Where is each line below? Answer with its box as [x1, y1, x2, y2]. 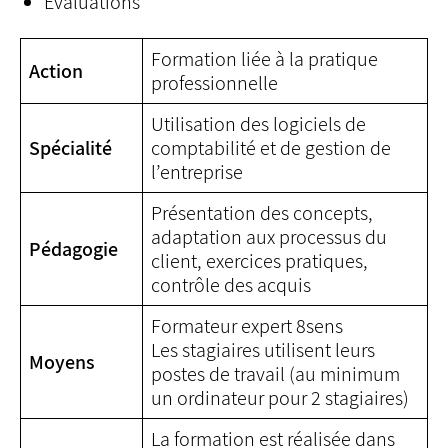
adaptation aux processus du [151, 224, 387, 250]
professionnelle [151, 70, 278, 96]
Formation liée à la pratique [151, 46, 378, 72]
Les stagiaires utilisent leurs [151, 337, 375, 363]
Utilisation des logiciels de [151, 111, 366, 137]
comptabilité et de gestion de [151, 135, 391, 161]
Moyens [29, 349, 95, 375]
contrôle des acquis [151, 272, 311, 298]
